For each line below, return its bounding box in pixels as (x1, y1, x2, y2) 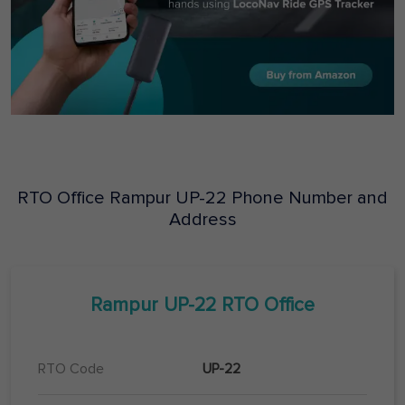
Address (168, 211, 237, 230)
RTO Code (38, 362, 104, 377)
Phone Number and (227, 189, 388, 208)
